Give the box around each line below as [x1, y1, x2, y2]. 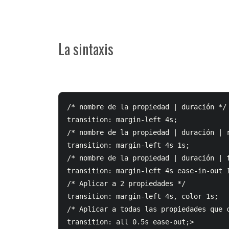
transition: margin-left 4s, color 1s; [67, 192, 218, 200]
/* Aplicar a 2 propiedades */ [67, 179, 186, 188]
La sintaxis [58, 38, 113, 59]
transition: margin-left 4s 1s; [67, 141, 190, 149]
